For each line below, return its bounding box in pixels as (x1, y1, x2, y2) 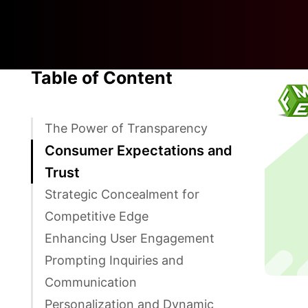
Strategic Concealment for (45, 186, 199, 201)
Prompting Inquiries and (45, 252, 184, 267)
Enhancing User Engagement (45, 230, 214, 245)
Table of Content (31, 67, 173, 88)
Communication (45, 274, 137, 289)
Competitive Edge (45, 208, 148, 223)
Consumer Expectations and (45, 142, 232, 159)
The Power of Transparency (45, 120, 208, 135)
